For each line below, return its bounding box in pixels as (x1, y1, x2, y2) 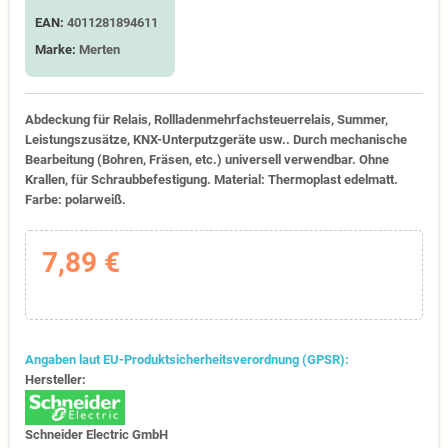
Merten (79, 42, 120, 57)
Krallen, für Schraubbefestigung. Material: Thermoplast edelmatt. (25, 172, 398, 187)
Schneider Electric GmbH (25, 427, 168, 443)
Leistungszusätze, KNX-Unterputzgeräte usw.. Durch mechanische (25, 132, 407, 147)
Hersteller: (25, 371, 86, 387)
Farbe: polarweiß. (25, 192, 126, 207)
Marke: (35, 42, 76, 57)
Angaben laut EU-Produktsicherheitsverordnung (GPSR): (25, 351, 349, 367)
